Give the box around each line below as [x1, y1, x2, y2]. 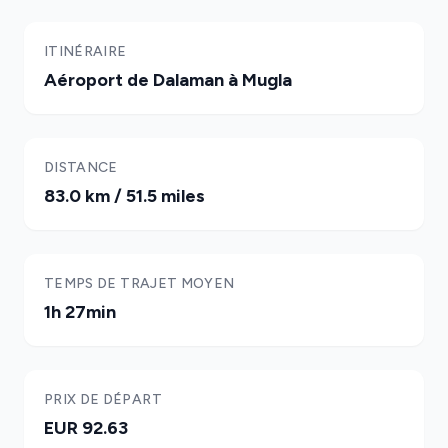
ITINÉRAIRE [44, 43, 127, 60]
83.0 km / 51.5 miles [44, 185, 205, 207]
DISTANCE [44, 159, 118, 176]
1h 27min [44, 301, 116, 323]
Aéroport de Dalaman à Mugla [44, 69, 292, 91]
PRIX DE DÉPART [44, 391, 162, 408]
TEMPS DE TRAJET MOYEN [44, 275, 235, 292]
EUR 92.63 [44, 417, 128, 439]
